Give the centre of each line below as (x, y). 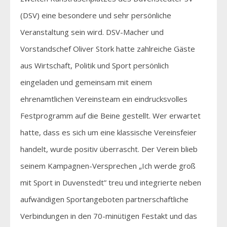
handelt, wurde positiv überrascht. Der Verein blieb (109, 149)
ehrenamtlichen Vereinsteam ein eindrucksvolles (104, 99)
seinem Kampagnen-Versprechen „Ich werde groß (108, 165)
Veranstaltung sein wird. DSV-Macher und (92, 32)
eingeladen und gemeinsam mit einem (86, 82)
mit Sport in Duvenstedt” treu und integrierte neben (111, 182)
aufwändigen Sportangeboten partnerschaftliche (104, 199)
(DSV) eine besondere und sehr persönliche (96, 15)
